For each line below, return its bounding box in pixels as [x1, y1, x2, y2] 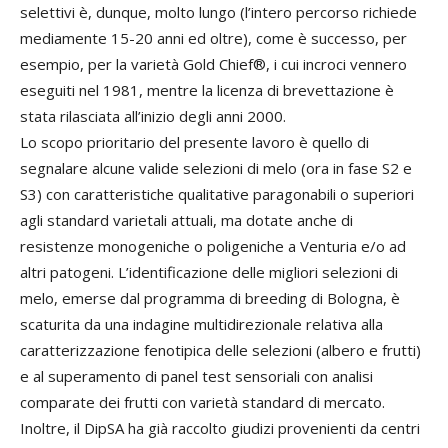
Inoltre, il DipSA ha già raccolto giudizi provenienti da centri [20, 418, 420, 438]
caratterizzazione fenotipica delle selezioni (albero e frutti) [20, 340, 421, 360]
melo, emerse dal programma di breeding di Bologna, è [20, 288, 400, 308]
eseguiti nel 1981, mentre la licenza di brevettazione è [20, 80, 394, 100]
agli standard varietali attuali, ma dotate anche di [20, 210, 353, 230]
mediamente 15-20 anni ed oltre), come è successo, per [20, 28, 407, 48]
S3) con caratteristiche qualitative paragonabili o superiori [20, 184, 414, 204]
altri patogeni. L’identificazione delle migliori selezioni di [20, 262, 398, 282]
